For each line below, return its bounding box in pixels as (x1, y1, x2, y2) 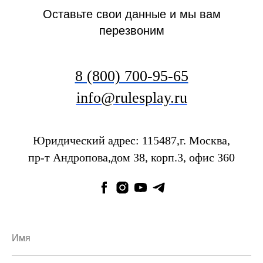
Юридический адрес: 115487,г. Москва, (33, 134, 230, 147)
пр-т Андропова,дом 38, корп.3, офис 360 (28, 151, 235, 164)
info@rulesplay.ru (76, 89, 187, 106)
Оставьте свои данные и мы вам (42, 8, 221, 21)
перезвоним (99, 24, 164, 37)
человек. (208, 20, 250, 32)
